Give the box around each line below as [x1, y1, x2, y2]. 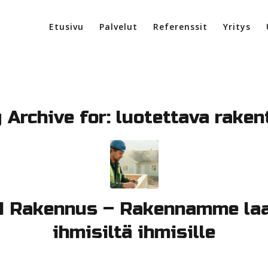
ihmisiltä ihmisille [53, 221, 215, 243]
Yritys [223, 21, 251, 32]
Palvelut [99, 21, 138, 32]
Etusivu [49, 21, 84, 32]
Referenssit [153, 21, 208, 32]
